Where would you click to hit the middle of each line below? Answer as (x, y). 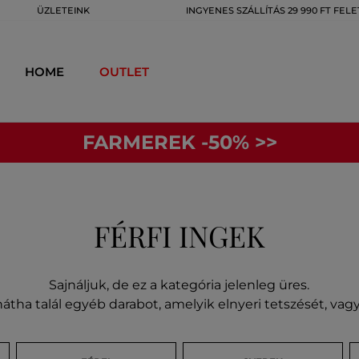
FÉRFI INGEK (179, 236)
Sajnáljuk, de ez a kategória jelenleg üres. (179, 285)
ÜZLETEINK (63, 10)
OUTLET (124, 71)
